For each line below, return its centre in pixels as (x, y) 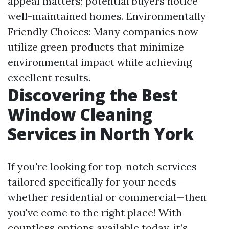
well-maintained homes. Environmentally (107, 16)
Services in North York (101, 134)
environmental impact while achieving (100, 62)
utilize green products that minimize (96, 47)
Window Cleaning (80, 114)
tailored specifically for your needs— (96, 182)
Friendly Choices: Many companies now (103, 31)
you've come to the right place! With (95, 212)
